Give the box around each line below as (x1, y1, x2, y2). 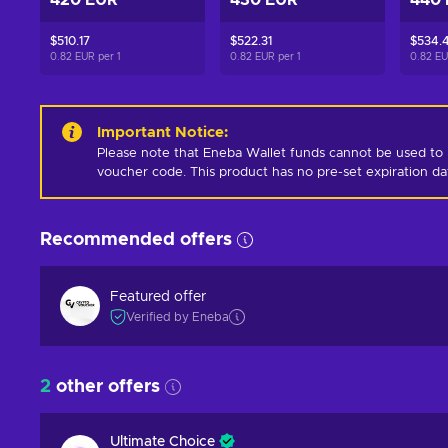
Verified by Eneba (126, 310, 229, 323)
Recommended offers (40, 231, 232, 249)
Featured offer (110, 289, 206, 304)
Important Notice (97, 125, 224, 140)
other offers (51, 378, 160, 396)
